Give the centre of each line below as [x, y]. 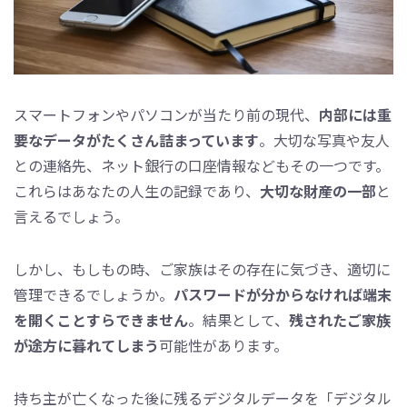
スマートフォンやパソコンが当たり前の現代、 [166, 115]
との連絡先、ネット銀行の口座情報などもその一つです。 [202, 166]
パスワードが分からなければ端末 [283, 295]
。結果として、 [238, 320]
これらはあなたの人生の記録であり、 [137, 191]
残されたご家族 [340, 320]
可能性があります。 [223, 346]
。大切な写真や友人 [324, 140]
